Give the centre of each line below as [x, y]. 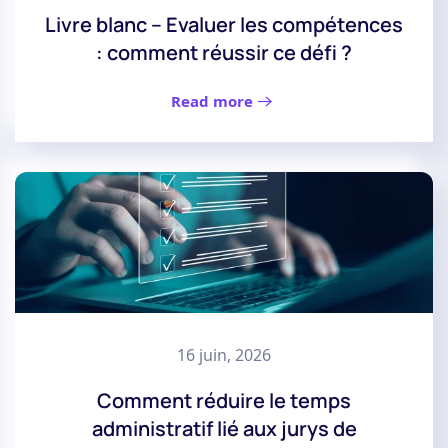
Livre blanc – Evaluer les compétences [224, 25]
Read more [211, 101]
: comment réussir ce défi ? [224, 53]
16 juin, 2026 [224, 355]
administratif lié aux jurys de [224, 429]
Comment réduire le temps [224, 401]
